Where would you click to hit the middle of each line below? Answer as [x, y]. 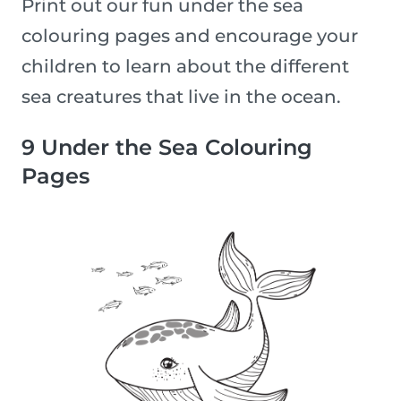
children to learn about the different [185, 67]
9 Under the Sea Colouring [167, 148]
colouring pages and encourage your [190, 36]
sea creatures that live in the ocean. [181, 97]
